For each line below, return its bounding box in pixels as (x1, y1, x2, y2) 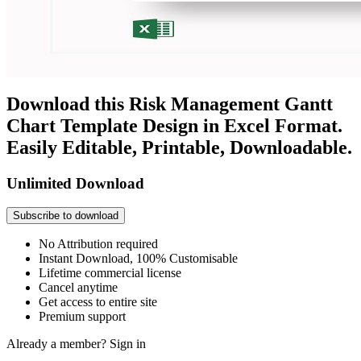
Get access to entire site (39, 295, 157, 309)
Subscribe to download (13, 210, 118, 222)
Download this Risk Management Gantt (6, 93, 333, 114)
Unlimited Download (6, 174, 144, 192)
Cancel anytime (39, 280, 118, 295)
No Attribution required (39, 237, 158, 251)
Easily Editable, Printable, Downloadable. (6, 136, 352, 158)
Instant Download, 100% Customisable (39, 251, 238, 266)
